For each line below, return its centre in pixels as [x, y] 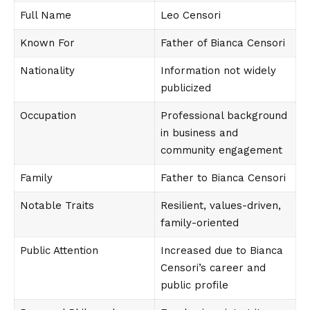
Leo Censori [190, 16]
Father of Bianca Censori [222, 43]
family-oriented [199, 223]
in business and [199, 133]
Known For [47, 43]
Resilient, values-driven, [220, 206]
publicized [185, 88]
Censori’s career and [213, 268]
